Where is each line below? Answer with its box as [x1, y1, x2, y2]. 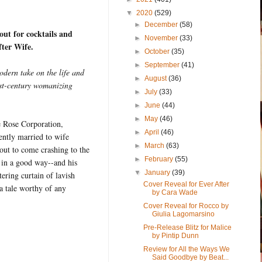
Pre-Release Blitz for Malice [143, 223, 232, 232]
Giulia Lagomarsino [151, 209, 215, 218]
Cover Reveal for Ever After [143, 180, 229, 188]
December [144, 20, 180, 29]
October [144, 47, 172, 56]
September [144, 60, 182, 69]
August [144, 74, 169, 82]
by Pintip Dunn [151, 231, 199, 240]
